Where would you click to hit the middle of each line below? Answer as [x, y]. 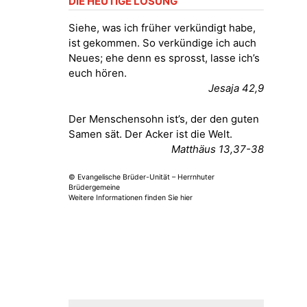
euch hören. [97, 73]
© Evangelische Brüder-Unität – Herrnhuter [141, 177]
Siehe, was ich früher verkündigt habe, [162, 28]
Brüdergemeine [94, 187]
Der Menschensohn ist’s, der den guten [163, 119]
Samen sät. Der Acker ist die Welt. [150, 134]
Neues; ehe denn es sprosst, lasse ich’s [164, 58]
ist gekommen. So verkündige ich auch [162, 43]
